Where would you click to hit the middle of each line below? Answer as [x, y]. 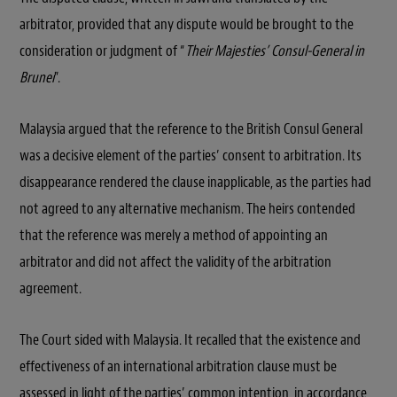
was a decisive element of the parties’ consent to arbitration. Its [191, 156]
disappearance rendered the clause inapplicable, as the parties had [195, 183]
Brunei [37, 78]
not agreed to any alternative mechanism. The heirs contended [187, 209]
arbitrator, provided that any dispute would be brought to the [187, 25]
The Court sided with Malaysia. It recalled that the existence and [190, 340]
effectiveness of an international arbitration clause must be [178, 367]
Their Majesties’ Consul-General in [275, 51]
